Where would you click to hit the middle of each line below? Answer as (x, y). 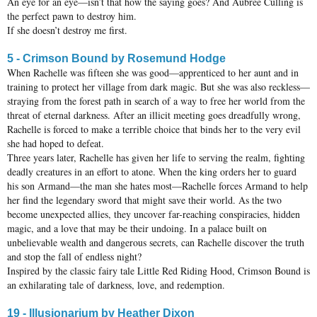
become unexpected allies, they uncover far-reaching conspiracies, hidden (154, 214)
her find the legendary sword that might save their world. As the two (144, 200)
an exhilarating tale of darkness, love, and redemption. (116, 285)
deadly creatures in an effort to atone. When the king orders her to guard (152, 172)
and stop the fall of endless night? (74, 257)
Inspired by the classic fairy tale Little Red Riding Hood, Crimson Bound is (158, 271)
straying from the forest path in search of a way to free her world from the (156, 101)
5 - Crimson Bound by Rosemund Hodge (116, 59)
